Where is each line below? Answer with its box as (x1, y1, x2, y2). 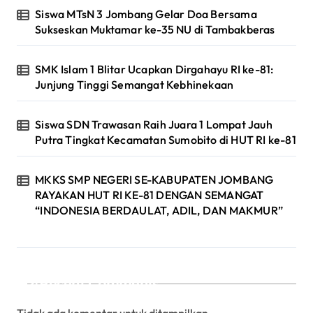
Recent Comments (39, 274, 159, 292)
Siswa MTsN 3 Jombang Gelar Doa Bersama (35, 6, 257, 21)
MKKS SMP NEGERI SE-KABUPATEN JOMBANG (35, 172, 274, 187)
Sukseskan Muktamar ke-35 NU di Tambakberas (35, 22, 275, 36)
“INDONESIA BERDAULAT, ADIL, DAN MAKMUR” (35, 203, 284, 217)
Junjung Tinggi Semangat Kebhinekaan (35, 77, 234, 92)
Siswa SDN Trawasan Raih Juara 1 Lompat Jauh (35, 117, 272, 131)
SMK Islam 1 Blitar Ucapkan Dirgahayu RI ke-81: (35, 61, 274, 76)
